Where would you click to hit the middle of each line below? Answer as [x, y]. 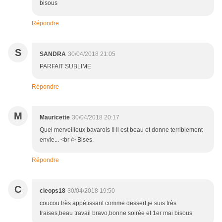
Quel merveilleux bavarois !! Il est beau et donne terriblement [121, 130]
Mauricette [55, 117]
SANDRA [53, 54]
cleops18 [53, 191]
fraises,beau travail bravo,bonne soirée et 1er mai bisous [116, 213]
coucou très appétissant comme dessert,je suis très [108, 203]
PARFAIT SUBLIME [65, 66]
